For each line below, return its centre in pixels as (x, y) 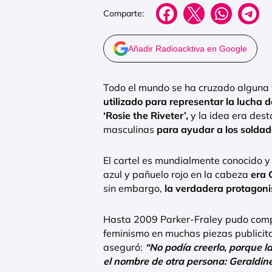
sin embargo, (134, 188)
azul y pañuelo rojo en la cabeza (177, 174)
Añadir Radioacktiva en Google (188, 48)
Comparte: (124, 14)
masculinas (130, 129)
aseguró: (124, 247)
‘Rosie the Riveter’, (146, 115)
